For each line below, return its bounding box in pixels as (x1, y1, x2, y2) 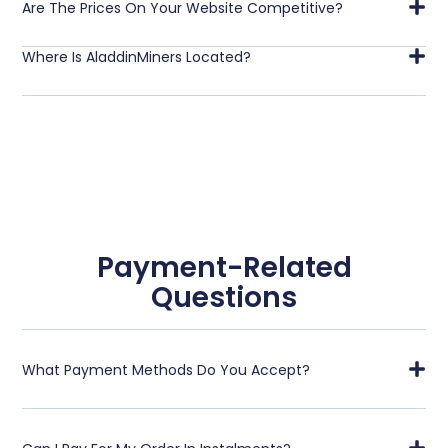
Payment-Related (96, 247, 352, 287)
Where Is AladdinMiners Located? (22, 46, 252, 67)
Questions (151, 277, 297, 317)
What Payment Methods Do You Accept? (22, 359, 311, 380)
